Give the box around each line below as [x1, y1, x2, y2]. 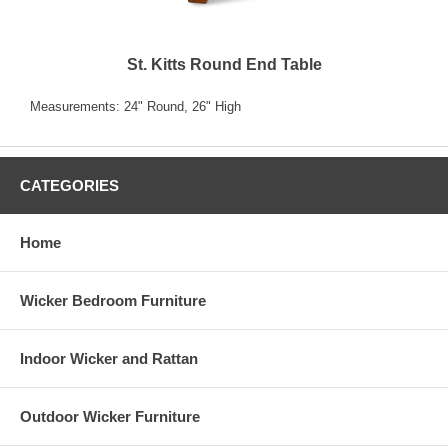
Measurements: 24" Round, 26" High [30, 99, 241, 115]
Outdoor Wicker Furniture [20, 408, 200, 426]
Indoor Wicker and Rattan [20, 350, 198, 368]
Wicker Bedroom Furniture [20, 292, 206, 310]
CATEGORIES [20, 177, 119, 195]
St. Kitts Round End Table [126, 56, 322, 74]
